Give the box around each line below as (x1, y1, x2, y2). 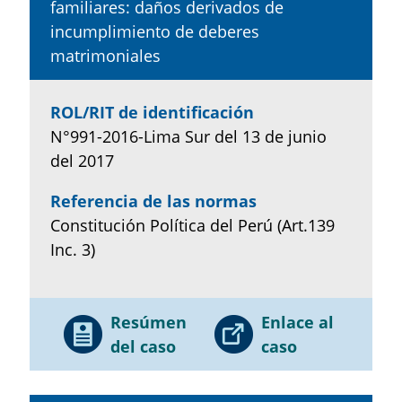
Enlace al (261, 310, 334, 333)
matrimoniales (49, 44, 161, 66)
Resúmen (109, 310, 187, 333)
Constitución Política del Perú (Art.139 (49, 214, 335, 236)
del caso (109, 335, 176, 357)
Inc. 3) (49, 238, 95, 260)
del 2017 (49, 149, 114, 171)
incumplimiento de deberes (49, 20, 259, 42)
